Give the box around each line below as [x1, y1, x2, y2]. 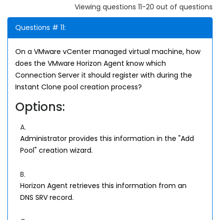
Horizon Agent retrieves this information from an [20, 181, 187, 191]
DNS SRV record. [20, 192, 74, 202]
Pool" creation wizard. [20, 145, 93, 155]
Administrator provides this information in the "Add [20, 134, 194, 143]
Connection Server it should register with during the [15, 70, 192, 80]
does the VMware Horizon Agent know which [15, 58, 166, 68]
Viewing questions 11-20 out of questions [75, 2, 213, 12]
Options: [15, 99, 65, 115]
